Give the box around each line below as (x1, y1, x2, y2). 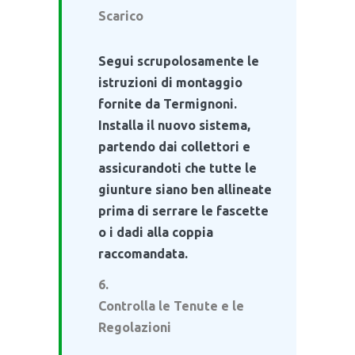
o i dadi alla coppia (98, 224, 213, 239)
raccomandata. (98, 246, 188, 261)
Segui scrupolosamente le (98, 53, 259, 68)
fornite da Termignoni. (98, 96, 237, 111)
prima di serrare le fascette (98, 203, 269, 218)
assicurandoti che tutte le (98, 160, 257, 175)
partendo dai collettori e (98, 139, 250, 154)
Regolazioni (98, 319, 171, 334)
